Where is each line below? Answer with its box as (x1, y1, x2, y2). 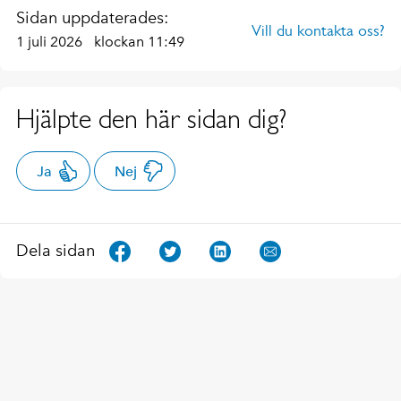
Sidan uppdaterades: (16, 7, 168, 28)
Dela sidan (16, 241, 95, 261)
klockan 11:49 (94, 32, 184, 50)
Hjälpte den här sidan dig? (16, 102, 286, 134)
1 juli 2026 (16, 32, 86, 50)
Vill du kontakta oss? (252, 21, 385, 39)
